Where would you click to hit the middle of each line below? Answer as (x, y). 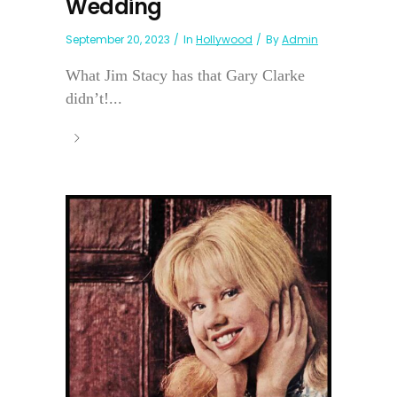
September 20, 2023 (118, 39)
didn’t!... (94, 98)
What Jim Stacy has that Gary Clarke (185, 75)
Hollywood (224, 39)
